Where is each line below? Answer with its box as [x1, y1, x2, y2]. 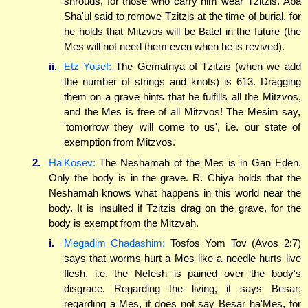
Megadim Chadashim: [64, 237, 166, 250]
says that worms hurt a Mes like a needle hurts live [64, 252, 301, 265]
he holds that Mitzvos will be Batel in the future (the [64, 25, 301, 37]
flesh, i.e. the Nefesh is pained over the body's [64, 267, 301, 280]
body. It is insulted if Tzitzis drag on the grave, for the [48, 201, 301, 214]
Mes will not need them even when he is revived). [64, 40, 285, 52]
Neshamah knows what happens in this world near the [48, 186, 301, 199]
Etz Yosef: [64, 60, 112, 73]
